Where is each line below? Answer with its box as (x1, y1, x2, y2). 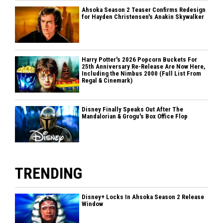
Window (82, 200, 104, 208)
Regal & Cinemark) (82, 77, 133, 85)
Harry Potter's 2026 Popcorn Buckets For (82, 56, 198, 64)
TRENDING (15, 164, 82, 183)
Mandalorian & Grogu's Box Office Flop (82, 112, 188, 120)
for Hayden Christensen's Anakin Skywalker (82, 13, 205, 21)
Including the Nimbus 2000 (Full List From (82, 70, 202, 78)
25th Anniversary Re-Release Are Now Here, (82, 63, 206, 71)
